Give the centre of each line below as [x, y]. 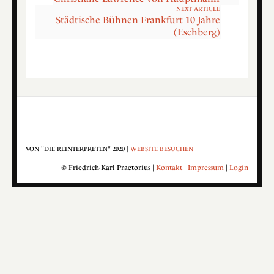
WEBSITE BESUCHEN [162, 149]
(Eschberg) [197, 32]
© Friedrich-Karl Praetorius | [109, 168]
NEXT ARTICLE [198, 9]
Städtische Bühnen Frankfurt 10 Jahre [138, 20]
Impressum [206, 168]
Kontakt [169, 168]
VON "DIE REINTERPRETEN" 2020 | [78, 149]
